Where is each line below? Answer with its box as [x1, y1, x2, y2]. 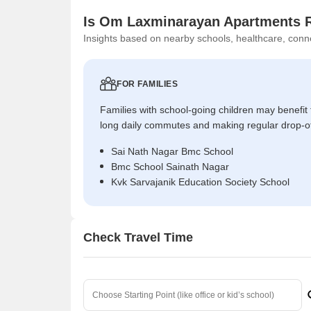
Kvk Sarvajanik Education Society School [111, 176, 289, 187]
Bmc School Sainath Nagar [111, 160, 229, 172]
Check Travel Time [83, 230, 193, 245]
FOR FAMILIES [117, 78, 178, 89]
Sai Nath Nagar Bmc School [111, 145, 233, 157]
